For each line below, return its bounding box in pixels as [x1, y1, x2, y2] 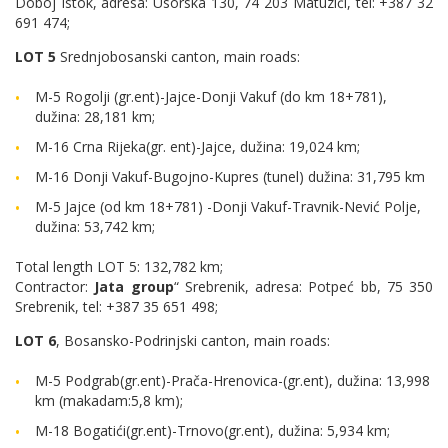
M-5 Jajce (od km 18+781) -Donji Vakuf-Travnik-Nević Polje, [35, 197, 421, 216]
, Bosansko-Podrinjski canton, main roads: [56, 331, 330, 350]
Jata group [94, 277, 174, 296]
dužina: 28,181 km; [35, 107, 155, 126]
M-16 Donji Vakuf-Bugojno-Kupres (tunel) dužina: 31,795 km [35, 167, 425, 186]
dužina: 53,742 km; [35, 217, 155, 236]
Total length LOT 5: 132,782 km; [15, 257, 223, 276]
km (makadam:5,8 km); [35, 391, 183, 410]
